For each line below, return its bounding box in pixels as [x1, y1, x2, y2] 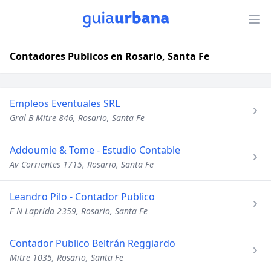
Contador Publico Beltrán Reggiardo [10, 237, 175, 250]
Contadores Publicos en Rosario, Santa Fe [10, 50, 209, 63]
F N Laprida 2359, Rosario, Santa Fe [10, 205, 148, 217]
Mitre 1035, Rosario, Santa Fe [10, 252, 123, 263]
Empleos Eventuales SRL [10, 97, 120, 110]
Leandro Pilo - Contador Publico [10, 190, 155, 203]
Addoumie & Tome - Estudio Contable [10, 143, 180, 157]
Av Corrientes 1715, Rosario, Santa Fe [10, 158, 154, 170]
